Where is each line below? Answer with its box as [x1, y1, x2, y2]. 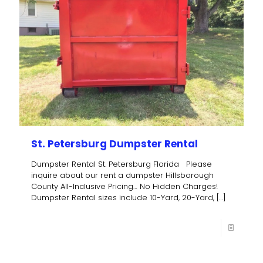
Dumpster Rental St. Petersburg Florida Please [31, 159, 212, 170]
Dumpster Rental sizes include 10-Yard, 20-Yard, [31, 192, 214, 204]
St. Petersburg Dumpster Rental [31, 137, 198, 151]
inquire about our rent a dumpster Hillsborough [31, 170, 214, 181]
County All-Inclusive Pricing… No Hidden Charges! [31, 181, 218, 193]
